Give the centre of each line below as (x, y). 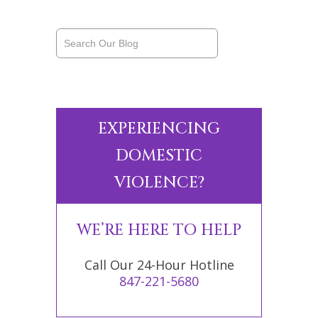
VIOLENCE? (159, 183)
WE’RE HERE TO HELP (159, 231)
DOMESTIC (159, 156)
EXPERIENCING (159, 129)
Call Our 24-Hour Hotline (159, 265)
